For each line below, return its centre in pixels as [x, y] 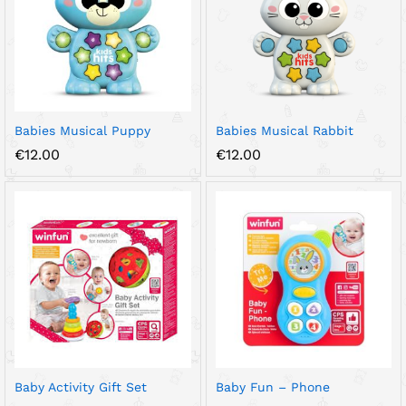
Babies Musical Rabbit [284, 130]
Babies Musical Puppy [82, 130]
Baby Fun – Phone [272, 387]
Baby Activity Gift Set [81, 387]
